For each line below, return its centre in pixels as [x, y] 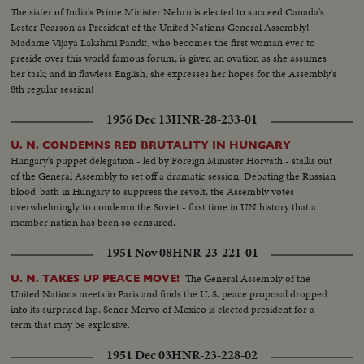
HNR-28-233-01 [214, 120]
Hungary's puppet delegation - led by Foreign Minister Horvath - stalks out [172, 160]
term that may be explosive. [71, 325]
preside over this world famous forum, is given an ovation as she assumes [169, 58]
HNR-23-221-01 [215, 253]
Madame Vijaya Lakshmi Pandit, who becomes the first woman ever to [163, 42]
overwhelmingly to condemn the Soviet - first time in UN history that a [164, 207]
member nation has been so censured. [93, 222]
